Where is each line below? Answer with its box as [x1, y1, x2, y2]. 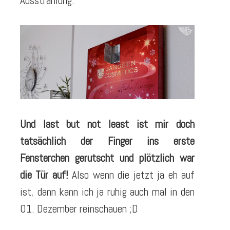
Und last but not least [20, 117, 129, 131]
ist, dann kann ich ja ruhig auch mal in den [20, 184, 195, 199]
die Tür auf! [20, 167, 72, 182]
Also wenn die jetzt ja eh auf [72, 167, 195, 182]
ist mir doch [136, 117, 195, 131]
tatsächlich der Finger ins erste [20, 133, 195, 148]
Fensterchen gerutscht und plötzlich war [20, 150, 195, 165]
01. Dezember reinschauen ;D [20, 201, 138, 216]
